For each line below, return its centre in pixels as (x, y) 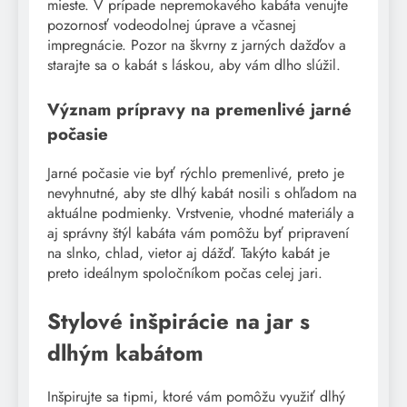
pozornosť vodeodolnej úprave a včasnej (172, 25)
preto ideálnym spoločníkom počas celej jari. (185, 273)
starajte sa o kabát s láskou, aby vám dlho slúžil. (194, 65)
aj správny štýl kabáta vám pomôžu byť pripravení (198, 233)
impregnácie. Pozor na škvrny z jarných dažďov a (197, 45)
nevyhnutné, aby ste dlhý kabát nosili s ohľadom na (202, 193)
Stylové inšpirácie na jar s (179, 321)
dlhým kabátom (125, 352)
